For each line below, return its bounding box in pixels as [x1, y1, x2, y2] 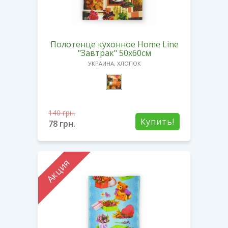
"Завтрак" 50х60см [78, 47, 151, 59]
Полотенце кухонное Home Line [50, 38, 179, 50]
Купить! [140, 116, 175, 127]
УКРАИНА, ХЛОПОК [88, 59, 141, 67]
